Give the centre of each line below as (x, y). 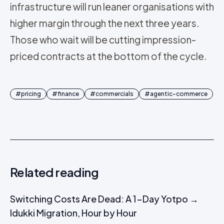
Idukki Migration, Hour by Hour (73, 213)
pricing (31, 94)
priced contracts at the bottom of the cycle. (108, 56)
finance (68, 94)
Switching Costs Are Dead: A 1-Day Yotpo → (104, 199)
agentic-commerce (179, 94)
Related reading (54, 172)
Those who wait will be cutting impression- (103, 39)
